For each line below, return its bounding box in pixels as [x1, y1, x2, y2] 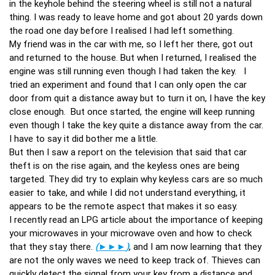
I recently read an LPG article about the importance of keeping [9, 213, 263, 225]
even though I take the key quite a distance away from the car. [9, 118, 263, 131]
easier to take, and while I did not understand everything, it [9, 186, 246, 198]
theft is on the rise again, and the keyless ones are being [9, 159, 239, 171]
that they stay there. [9, 240, 95, 252]
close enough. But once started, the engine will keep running [9, 105, 255, 117]
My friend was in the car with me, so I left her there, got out [9, 37, 253, 50]
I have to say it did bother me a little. [9, 132, 160, 144]
